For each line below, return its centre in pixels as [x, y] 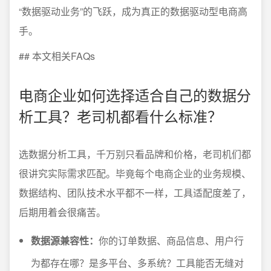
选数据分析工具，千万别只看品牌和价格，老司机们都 [135, 154]
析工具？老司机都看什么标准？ [120, 116]
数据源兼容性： [65, 240]
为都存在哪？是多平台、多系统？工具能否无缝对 [137, 263]
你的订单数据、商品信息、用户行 [171, 240]
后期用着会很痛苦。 [62, 212]
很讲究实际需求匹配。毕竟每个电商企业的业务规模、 [135, 173]
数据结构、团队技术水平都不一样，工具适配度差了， [135, 193]
